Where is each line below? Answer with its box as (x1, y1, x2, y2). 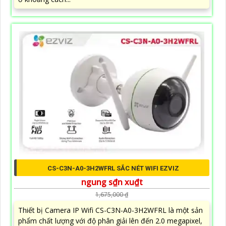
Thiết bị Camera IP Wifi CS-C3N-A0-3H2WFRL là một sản (18, 205, 203, 215)
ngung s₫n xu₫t (81, 176, 143, 188)
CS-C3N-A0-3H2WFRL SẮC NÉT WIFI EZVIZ (47, 164, 179, 172)
